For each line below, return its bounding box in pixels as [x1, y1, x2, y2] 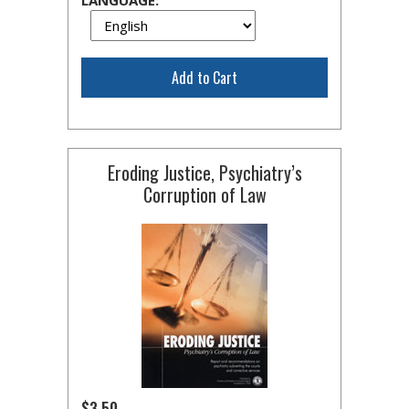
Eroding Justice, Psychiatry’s [107, 159, 302, 186]
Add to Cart [172, 67, 237, 89]
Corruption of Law [142, 181, 267, 208]
